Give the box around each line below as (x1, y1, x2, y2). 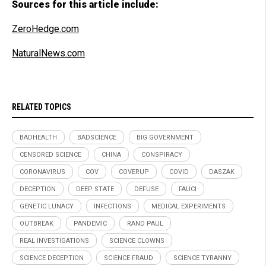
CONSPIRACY (141, 150, 182, 159)
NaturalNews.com (12, 47, 85, 59)
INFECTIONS (94, 202, 131, 210)
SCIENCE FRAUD (104, 254, 153, 262)
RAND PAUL (127, 219, 163, 227)
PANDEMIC (74, 219, 107, 227)
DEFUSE (134, 185, 159, 193)
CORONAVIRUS (20, 167, 65, 176)
